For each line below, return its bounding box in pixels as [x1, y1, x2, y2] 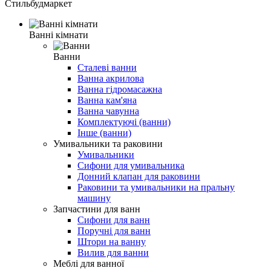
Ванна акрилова [77, 73, 144, 83]
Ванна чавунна [77, 105, 139, 116]
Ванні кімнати [29, 29, 88, 40]
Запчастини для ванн [53, 203, 140, 214]
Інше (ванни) [77, 127, 131, 138]
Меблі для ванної [53, 258, 124, 269]
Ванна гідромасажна [77, 83, 162, 94]
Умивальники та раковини [53, 138, 163, 149]
